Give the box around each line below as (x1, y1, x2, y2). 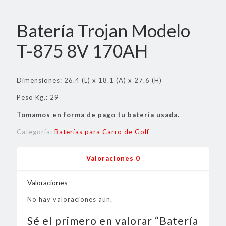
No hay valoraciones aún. (27, 195, 112, 204)
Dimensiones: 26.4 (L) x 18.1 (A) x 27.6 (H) (17, 76, 162, 85)
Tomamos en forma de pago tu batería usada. (17, 110, 180, 119)
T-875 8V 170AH (17, 40, 148, 62)
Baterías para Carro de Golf (54, 128, 149, 136)
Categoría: (17, 128, 54, 136)
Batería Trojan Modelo (17, 20, 190, 41)
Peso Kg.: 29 (17, 93, 59, 102)
